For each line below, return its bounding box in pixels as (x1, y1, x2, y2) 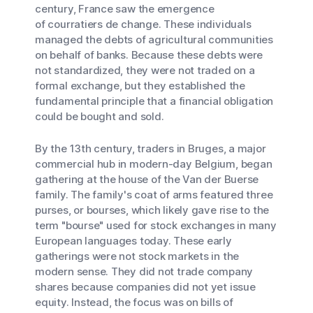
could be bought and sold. (35, 110, 164, 123)
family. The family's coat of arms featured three (35, 188, 273, 201)
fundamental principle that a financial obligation (35, 94, 274, 108)
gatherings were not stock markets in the (35, 249, 240, 263)
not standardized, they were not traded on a (35, 64, 255, 77)
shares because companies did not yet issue (35, 280, 256, 293)
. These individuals (158, 17, 252, 31)
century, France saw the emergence (35, 2, 214, 15)
